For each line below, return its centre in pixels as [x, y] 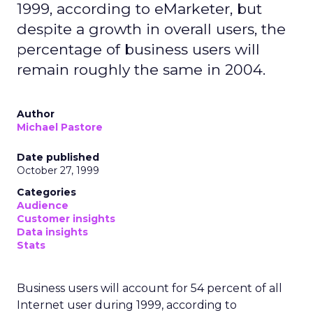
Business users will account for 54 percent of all [150, 288]
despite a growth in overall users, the [151, 29]
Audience [43, 205]
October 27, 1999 [58, 170]
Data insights [52, 232]
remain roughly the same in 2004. [141, 70]
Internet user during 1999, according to [127, 305]
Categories [46, 192]
